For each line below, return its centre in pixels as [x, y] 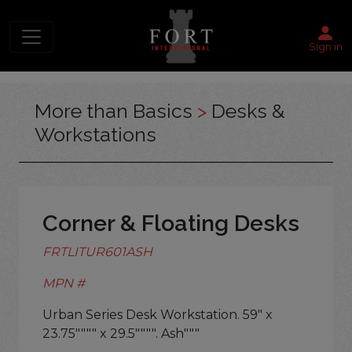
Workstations [95, 135]
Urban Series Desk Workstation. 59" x [158, 315]
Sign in [325, 46]
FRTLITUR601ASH [97, 252]
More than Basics [116, 111]
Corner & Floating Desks [171, 224]
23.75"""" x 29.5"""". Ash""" [121, 334]
